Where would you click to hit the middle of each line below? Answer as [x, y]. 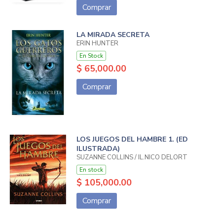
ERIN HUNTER [97, 44]
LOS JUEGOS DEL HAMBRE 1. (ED [132, 139]
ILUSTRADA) [98, 148]
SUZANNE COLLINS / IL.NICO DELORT [132, 157]
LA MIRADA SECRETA [113, 35]
